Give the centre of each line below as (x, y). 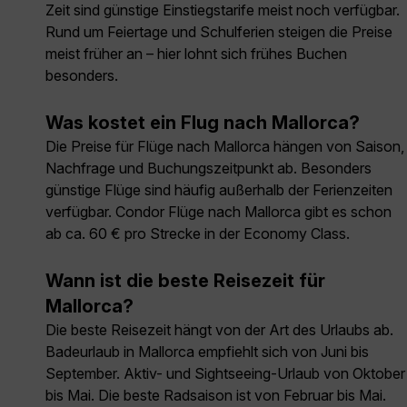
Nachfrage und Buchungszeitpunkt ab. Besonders (208, 169)
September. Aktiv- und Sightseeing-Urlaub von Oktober (225, 374)
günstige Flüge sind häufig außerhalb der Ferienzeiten (219, 190)
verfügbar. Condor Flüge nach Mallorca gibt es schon (218, 212)
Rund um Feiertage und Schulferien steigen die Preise (219, 32)
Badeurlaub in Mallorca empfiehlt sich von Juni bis (207, 352)
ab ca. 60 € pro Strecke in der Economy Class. (198, 234)
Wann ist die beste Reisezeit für (185, 281)
